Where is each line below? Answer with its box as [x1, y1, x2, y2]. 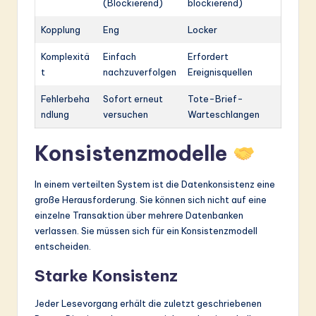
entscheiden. [35, 240, 91, 252]
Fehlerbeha [41, 92, 90, 104]
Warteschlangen [188, 108, 260, 120]
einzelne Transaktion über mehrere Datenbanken [35, 209, 243, 221]
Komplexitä [41, 50, 90, 62]
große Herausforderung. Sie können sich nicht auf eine [35, 193, 267, 205]
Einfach [103, 50, 136, 62]
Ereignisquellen [188, 66, 253, 78]
